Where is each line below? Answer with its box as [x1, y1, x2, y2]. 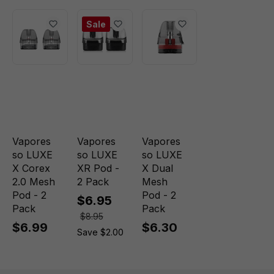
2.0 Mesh [12, 176, 55, 188]
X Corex [12, 162, 50, 174]
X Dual [141, 162, 173, 174]
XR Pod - [76, 162, 119, 174]
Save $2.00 [76, 227, 124, 237]
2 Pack [76, 176, 109, 188]
